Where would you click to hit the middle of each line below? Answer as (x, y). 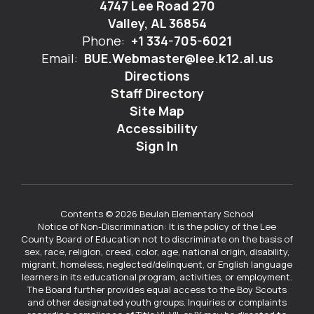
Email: (59, 58)
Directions (157, 76)
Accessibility (157, 128)
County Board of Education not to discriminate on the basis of (157, 239)
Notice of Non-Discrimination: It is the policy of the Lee (157, 226)
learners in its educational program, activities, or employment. (157, 277)
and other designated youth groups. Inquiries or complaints (157, 302)
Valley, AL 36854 (157, 23)
